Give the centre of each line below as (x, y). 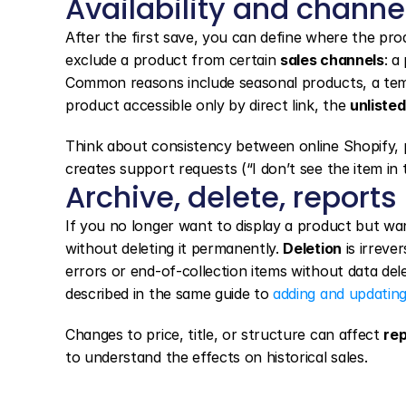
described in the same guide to (169, 294)
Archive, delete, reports (231, 197)
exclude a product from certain (173, 60)
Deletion (312, 248)
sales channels (332, 60)
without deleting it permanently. (174, 248)
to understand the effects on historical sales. (217, 357)
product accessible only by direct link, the (208, 105)
